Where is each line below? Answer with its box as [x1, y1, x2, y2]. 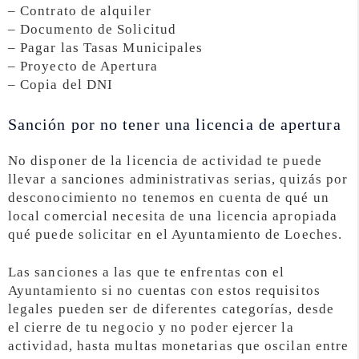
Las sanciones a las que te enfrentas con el [8, 264, 285, 280]
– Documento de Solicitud [8, 22, 176, 38]
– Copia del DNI [8, 77, 114, 93]
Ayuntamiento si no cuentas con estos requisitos [8, 282, 321, 298]
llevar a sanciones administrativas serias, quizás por [8, 171, 349, 188]
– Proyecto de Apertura [8, 58, 158, 75]
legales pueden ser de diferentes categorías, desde [8, 301, 334, 317]
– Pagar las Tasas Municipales [8, 40, 204, 56]
